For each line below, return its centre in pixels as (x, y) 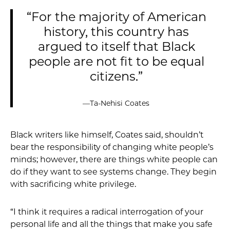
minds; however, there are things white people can (114, 159)
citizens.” (116, 76)
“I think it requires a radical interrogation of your (107, 212)
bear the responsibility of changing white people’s (112, 147)
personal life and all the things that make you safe (111, 224)
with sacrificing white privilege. (73, 184)
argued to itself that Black (116, 46)
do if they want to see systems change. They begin (113, 172)
